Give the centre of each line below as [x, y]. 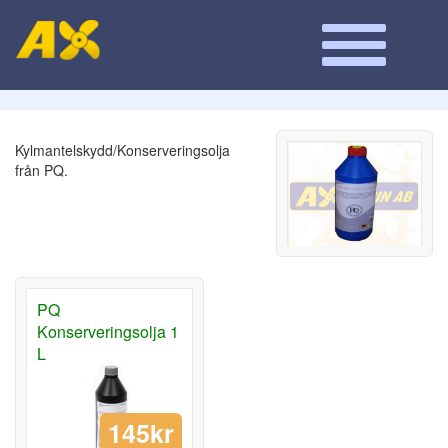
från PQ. [41, 170]
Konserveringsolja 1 [108, 332]
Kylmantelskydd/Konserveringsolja [122, 150]
